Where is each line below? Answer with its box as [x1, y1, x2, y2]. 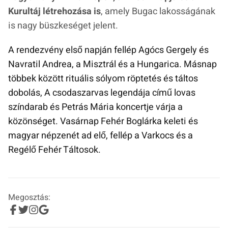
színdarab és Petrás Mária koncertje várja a [8, 100, 183, 115]
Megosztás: [8, 191, 50, 204]
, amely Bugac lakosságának [101, 5, 215, 19]
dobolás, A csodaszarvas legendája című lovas [8, 86, 195, 100]
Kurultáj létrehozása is [8, 5, 101, 19]
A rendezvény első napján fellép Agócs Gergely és [8, 43, 209, 58]
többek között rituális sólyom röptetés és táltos [8, 72, 198, 86]
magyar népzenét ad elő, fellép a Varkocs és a [8, 129, 193, 143]
